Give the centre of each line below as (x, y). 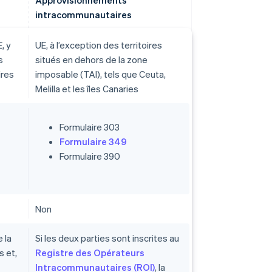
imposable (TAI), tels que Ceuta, (100, 74)
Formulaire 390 (90, 156)
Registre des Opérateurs (90, 253)
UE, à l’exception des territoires (99, 45)
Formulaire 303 (90, 127)
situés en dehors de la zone (91, 60)
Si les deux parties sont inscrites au (107, 238)
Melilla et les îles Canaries (87, 89)
